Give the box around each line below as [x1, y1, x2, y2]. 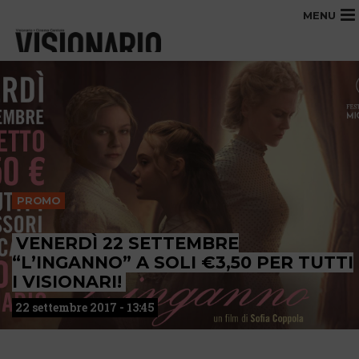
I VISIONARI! [12, 272, 122, 292]
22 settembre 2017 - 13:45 [15, 300, 155, 315]
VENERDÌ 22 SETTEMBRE [16, 233, 239, 253]
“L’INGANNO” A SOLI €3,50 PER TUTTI [12, 252, 353, 272]
